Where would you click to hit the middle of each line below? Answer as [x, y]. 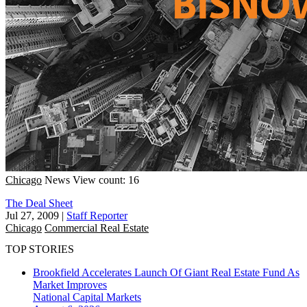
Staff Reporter [97, 215]
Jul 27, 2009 [32, 215]
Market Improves [70, 285]
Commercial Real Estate [97, 228]
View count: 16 [106, 180]
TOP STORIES [40, 249]
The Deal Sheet [39, 203]
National [53, 297]
